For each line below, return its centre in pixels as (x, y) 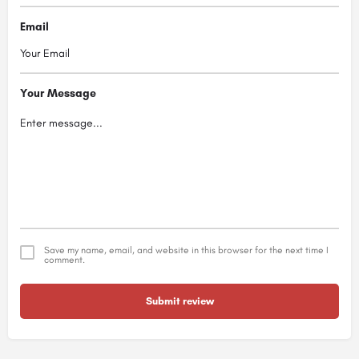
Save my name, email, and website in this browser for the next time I (186, 250)
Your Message (58, 93)
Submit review (179, 301)
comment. (65, 260)
